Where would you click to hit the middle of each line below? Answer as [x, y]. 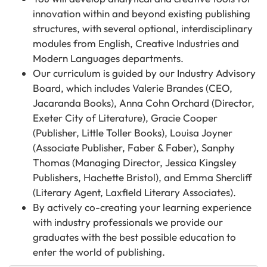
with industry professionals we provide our [128, 222]
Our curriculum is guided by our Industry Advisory [144, 73]
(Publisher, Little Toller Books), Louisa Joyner [133, 133]
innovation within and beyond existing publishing [142, 13]
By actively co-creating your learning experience [142, 207]
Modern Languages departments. [108, 58]
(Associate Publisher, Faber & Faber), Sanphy [134, 148]
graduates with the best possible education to [134, 237]
